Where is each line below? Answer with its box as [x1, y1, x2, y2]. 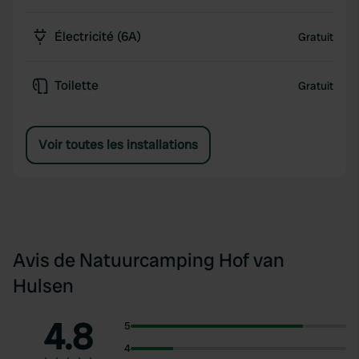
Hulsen [13, 273, 74, 298]
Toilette [54, 77, 99, 94]
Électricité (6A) [54, 28, 141, 45]
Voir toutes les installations [38, 136, 198, 153]
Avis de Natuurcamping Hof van [13, 248, 284, 272]
